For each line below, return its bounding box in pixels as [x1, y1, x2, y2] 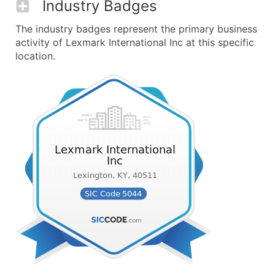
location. [15, 50, 55, 62]
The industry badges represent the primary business [15, 23, 257, 35]
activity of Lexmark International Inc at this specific [15, 36, 254, 48]
